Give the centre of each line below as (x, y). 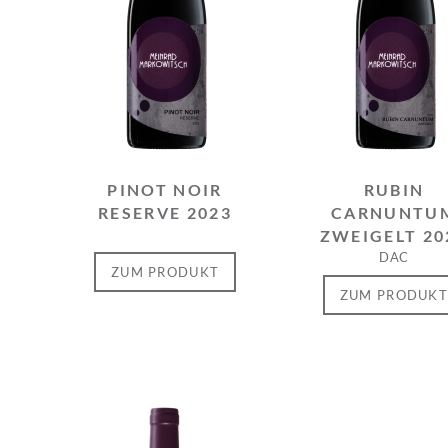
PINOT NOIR (165, 190)
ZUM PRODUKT (165, 272)
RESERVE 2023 (165, 213)
